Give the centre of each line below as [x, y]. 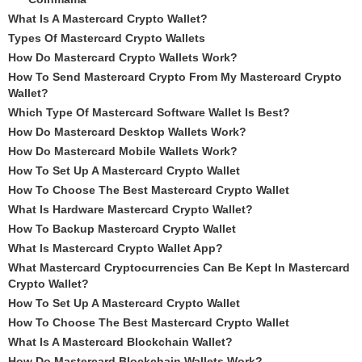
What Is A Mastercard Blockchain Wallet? [120, 342]
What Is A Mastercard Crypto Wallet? [108, 19]
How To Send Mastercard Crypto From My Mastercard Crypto [175, 77]
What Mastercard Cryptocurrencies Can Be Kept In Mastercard [179, 267]
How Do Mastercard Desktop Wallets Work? [127, 132]
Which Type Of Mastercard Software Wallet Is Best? [149, 112]
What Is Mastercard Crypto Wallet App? [116, 248]
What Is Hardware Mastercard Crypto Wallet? [130, 209]
